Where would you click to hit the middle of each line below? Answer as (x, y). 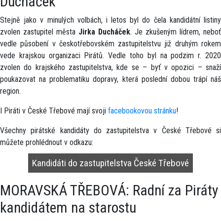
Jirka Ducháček (104, 32)
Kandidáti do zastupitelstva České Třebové (110, 163)
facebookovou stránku (142, 111)
